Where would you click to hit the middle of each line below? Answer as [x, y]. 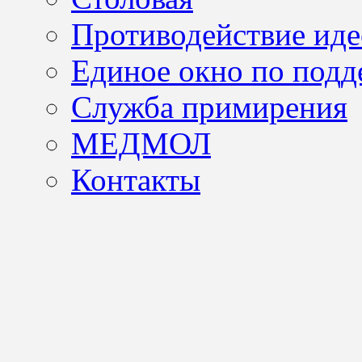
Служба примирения [209, 107]
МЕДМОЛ [141, 144]
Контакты [136, 180]
